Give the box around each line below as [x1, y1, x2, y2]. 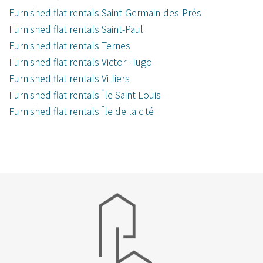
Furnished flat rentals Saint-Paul [9, 22, 143, 36]
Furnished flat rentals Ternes [9, 38, 130, 53]
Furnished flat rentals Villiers [9, 71, 130, 86]
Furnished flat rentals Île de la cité [9, 104, 154, 119]
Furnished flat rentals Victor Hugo [9, 55, 152, 69]
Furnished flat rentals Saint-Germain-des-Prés [9, 5, 201, 20]
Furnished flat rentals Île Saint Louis [9, 87, 161, 102]
